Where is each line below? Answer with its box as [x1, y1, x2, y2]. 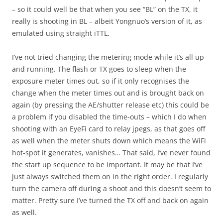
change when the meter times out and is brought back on [12, 88, 204, 98]
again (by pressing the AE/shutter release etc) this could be [12, 100, 209, 110]
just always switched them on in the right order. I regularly [12, 172, 208, 181]
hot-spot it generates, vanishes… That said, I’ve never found [12, 148, 211, 157]
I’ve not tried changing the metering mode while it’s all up [12, 52, 204, 62]
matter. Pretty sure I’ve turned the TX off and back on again [12, 196, 209, 205]
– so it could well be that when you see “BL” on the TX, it [12, 4, 198, 14]
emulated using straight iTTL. [12, 28, 110, 38]
